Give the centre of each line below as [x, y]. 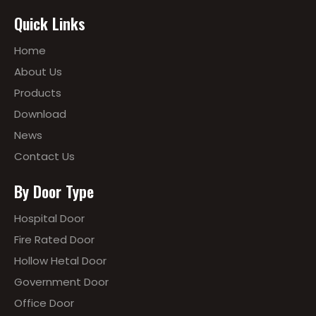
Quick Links [50, 23]
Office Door [44, 303]
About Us [38, 71]
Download [40, 114]
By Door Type [54, 191]
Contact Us [44, 156]
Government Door [61, 281]
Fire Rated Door [54, 239]
